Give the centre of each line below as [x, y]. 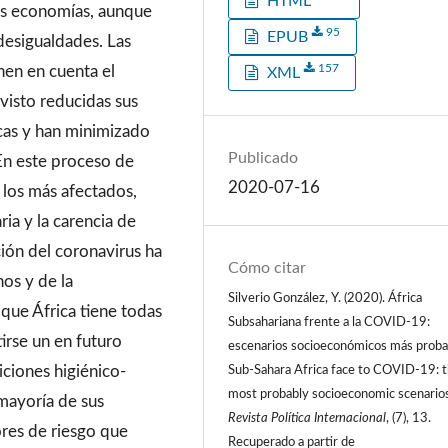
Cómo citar [267, 267]
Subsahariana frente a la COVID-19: [329, 321]
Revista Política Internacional [307, 417]
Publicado [263, 158]
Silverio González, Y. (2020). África [325, 297]
